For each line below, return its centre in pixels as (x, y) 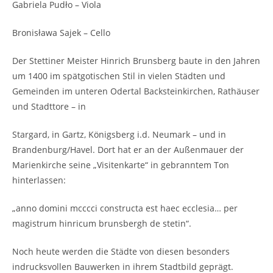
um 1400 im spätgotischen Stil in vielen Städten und (119, 76)
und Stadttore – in (49, 106)
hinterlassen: (39, 180)
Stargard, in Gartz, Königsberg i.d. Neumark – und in (119, 134)
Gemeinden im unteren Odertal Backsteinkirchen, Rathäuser (136, 91)
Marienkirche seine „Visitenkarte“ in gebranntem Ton (121, 165)
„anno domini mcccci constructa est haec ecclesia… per (125, 208)
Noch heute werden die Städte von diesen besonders (121, 251)
